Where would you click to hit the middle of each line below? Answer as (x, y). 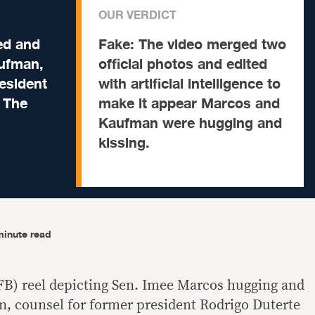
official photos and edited (183, 64)
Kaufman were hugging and (190, 123)
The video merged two (212, 45)
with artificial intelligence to (189, 84)
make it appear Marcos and (189, 104)
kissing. (124, 143)
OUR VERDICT (137, 15)
